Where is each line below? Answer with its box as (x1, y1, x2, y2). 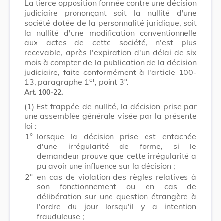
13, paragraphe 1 (24, 76, 89, 87)
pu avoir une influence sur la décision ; (37, 160, 175, 171)
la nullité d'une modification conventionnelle (24, 27, 197, 37)
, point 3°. (95, 76, 129, 87)
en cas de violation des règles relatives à (37, 171, 196, 182)
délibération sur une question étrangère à (37, 191, 196, 201)
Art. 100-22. (24, 87, 63, 97)
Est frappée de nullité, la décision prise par (37, 101, 197, 111)
